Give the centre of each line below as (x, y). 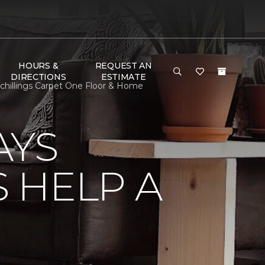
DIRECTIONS (38, 77)
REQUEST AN (123, 66)
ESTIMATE (123, 77)
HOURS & (38, 66)
